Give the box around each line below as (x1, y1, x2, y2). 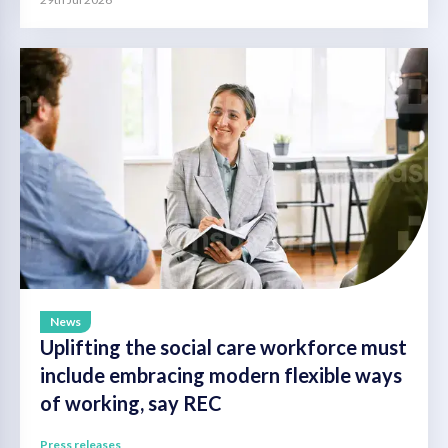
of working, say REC (40, 391, 222, 416)
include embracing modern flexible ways (40, 363, 402, 388)
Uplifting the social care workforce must (40, 335, 407, 360)
